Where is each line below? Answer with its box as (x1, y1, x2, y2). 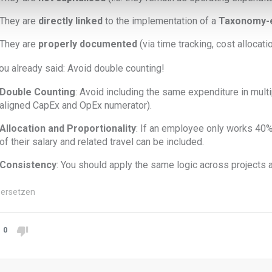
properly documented (38, 38, 137, 50)
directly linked (38, 15, 103, 27)
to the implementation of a (103, 15, 219, 27)
